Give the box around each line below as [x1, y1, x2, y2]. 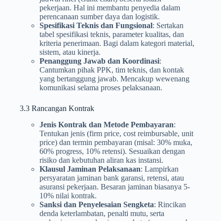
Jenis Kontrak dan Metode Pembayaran [39, 120, 174, 129]
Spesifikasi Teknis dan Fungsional [39, 21, 152, 30]
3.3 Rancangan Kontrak [20, 104, 94, 112]
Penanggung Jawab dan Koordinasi [39, 56, 159, 65]
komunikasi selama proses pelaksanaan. [39, 83, 162, 92]
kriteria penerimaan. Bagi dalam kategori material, [39, 38, 194, 47]
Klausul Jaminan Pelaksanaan [39, 164, 141, 173]
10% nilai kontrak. [39, 191, 97, 200]
